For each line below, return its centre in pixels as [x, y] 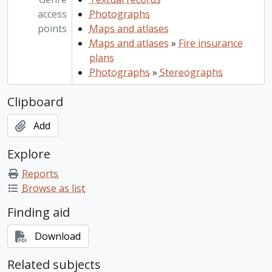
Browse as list [53, 189]
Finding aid [39, 212]
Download [58, 236]
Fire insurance [210, 43]
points [52, 29]
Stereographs [191, 73]
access [52, 14]
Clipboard [35, 102]
